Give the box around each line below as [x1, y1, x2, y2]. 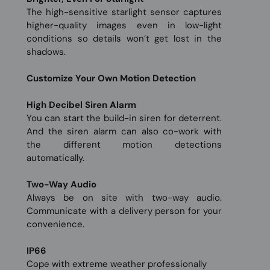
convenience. [27, 218, 84, 230]
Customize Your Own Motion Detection [27, 72, 196, 84]
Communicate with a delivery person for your [27, 205, 222, 217]
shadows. [27, 46, 66, 58]
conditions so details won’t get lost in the [27, 33, 222, 45]
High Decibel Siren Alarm [27, 99, 136, 111]
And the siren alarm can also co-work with [27, 125, 222, 137]
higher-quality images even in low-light [27, 19, 222, 31]
